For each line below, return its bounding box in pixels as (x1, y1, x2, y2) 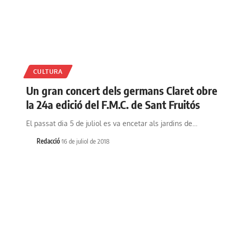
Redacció (36, 137, 60, 145)
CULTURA (33, 67, 63, 75)
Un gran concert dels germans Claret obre (26, 83, 217, 97)
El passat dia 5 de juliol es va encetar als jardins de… (26, 119, 197, 128)
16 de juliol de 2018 (61, 137, 109, 145)
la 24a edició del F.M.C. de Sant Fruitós (26, 97, 200, 111)
